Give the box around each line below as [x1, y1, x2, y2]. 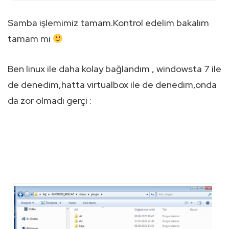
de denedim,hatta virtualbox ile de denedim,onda [8, 78, 217, 90]
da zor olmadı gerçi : [8, 94, 91, 106]
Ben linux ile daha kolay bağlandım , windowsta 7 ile [8, 62, 221, 75]
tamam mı [8, 32, 53, 44]
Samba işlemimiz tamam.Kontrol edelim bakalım [8, 16, 209, 29]
